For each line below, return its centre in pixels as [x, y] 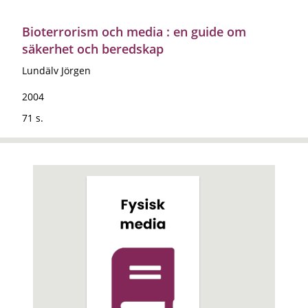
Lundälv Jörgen [56, 70]
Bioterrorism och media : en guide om [134, 31]
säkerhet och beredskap [93, 48]
